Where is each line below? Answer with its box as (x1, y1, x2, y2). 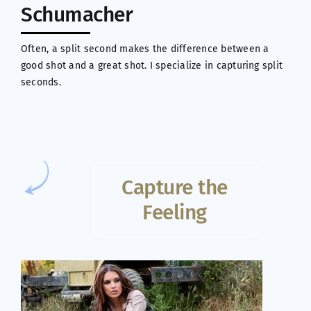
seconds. (20, 76, 61, 89)
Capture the (121, 175, 228, 201)
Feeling (142, 200, 207, 226)
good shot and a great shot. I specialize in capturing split (20, 60, 283, 72)
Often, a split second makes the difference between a (20, 43, 269, 56)
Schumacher (20, 2, 133, 28)
